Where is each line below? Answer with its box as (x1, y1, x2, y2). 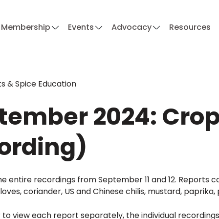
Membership (1, 22, 50, 33)
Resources (169, 22, 211, 33)
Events (68, 22, 94, 33)
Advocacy (111, 22, 152, 33)
